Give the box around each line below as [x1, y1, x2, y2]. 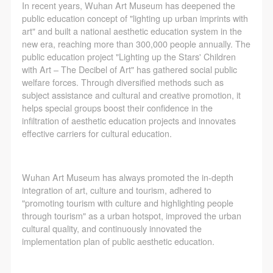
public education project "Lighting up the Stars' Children [21, 51, 236, 63]
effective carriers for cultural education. [21, 127, 172, 140]
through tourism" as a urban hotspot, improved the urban [21, 210, 241, 222]
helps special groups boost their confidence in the [21, 102, 213, 115]
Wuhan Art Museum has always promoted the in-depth [21, 171, 233, 184]
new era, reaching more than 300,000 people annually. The [21, 38, 250, 51]
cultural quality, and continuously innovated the [21, 222, 202, 235]
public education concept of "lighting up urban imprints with [21, 12, 248, 25]
